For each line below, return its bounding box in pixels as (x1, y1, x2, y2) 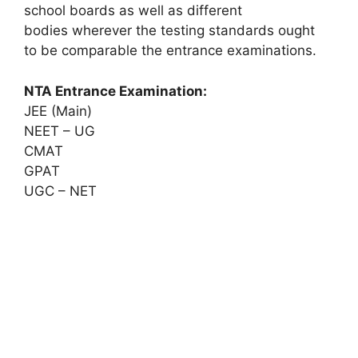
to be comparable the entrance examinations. (24, 42, 316, 58)
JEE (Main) (24, 102, 92, 119)
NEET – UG (24, 122, 95, 139)
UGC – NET (24, 182, 97, 199)
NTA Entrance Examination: (24, 82, 207, 99)
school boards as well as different (24, 2, 242, 18)
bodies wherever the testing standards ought (24, 22, 315, 38)
